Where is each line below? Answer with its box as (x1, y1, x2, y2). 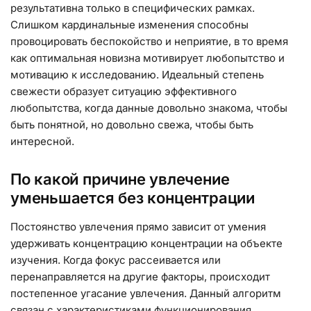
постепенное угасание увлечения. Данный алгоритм (10, 286, 281, 300)
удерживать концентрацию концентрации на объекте (10, 236, 283, 250)
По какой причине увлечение (10, 169, 230, 188)
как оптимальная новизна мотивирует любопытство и (10, 51, 285, 65)
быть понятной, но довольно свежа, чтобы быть (10, 118, 253, 132)
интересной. (10, 135, 74, 149)
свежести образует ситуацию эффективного (10, 85, 237, 99)
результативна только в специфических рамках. (10, 1, 255, 15)
